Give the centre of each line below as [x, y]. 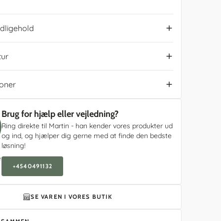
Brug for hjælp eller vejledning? [60, 114]
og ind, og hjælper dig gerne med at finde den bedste [87, 136]
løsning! [14, 146]
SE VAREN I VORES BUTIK [72, 197]
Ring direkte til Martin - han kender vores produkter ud [87, 126]
